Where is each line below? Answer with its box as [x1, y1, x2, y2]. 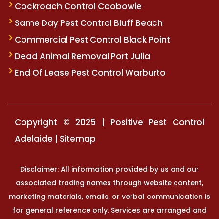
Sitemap [60, 132, 96, 145]
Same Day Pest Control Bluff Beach [15, 17, 163, 29]
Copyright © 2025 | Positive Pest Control [15, 116, 204, 128]
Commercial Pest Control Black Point [15, 33, 170, 45]
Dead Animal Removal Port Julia [15, 50, 150, 62]
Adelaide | [15, 132, 60, 145]
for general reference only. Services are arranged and [12, 205, 207, 215]
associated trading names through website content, [16, 177, 203, 188]
